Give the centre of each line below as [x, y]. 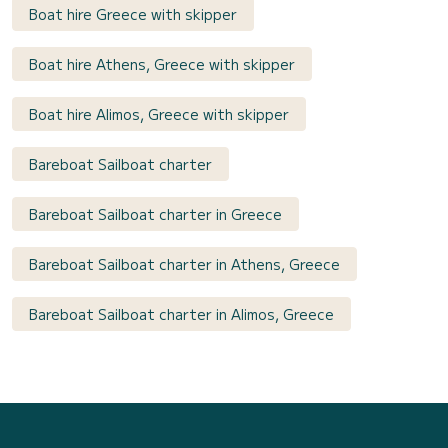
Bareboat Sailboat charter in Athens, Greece [184, 264]
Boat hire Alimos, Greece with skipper [159, 114]
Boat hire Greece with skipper [133, 14]
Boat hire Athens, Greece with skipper [162, 64]
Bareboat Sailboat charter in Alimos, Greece [181, 314]
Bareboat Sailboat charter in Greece [155, 214]
